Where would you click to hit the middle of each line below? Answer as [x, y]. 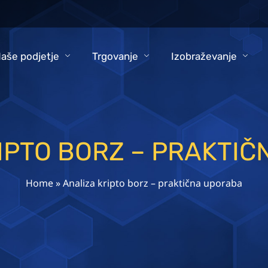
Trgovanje [115, 57]
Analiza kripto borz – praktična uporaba [153, 183]
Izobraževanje [204, 57]
